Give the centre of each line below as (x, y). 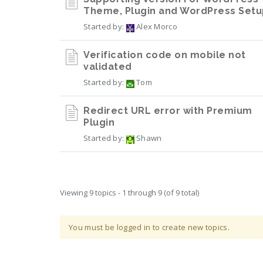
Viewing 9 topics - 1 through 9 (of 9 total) (129, 193)
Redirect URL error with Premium (168, 111)
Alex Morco (156, 26)
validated (108, 67)
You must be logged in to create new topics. (149, 227)
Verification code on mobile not (165, 55)
